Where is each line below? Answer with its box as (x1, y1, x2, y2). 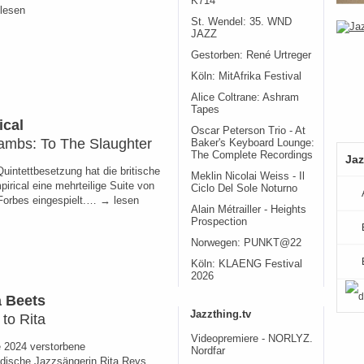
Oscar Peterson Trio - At (191, 125, 305, 136)
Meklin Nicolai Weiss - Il (191, 171, 305, 182)
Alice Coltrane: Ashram (191, 92, 299, 103)
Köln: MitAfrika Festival (191, 71, 301, 82)
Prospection (191, 216, 247, 227)
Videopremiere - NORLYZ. (191, 333, 313, 344)
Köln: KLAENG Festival (191, 258, 302, 270)
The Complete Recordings (191, 149, 313, 161)
